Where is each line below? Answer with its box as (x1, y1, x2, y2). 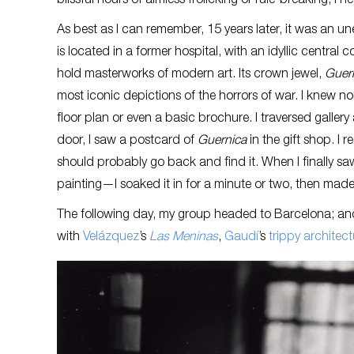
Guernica (198, 134, 247, 148)
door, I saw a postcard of (57, 134, 198, 148)
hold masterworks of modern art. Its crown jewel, (57, 68, 325, 81)
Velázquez (83, 231, 139, 244)
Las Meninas (149, 231, 218, 244)
